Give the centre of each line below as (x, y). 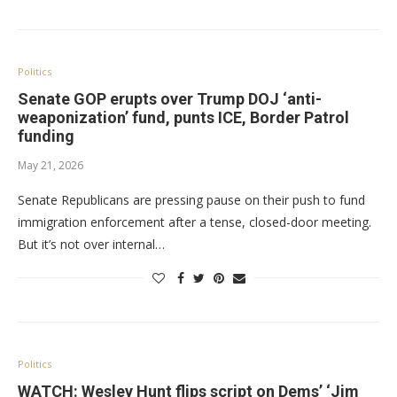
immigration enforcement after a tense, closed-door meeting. (196, 222)
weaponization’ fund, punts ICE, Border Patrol (183, 117)
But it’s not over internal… (91, 244)
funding (46, 136)
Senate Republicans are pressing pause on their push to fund (191, 200)
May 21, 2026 (51, 165)
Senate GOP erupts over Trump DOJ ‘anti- (170, 99)
